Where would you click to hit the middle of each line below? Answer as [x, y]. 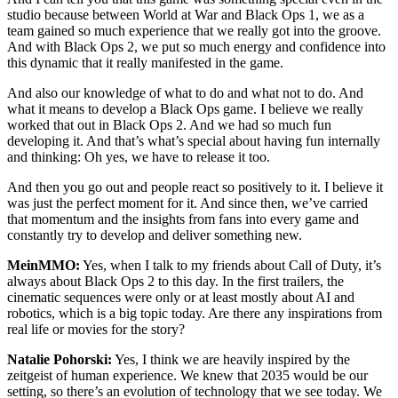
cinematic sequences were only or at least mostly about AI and [181, 297]
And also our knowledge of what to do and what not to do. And [185, 92]
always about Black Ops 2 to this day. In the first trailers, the [175, 281]
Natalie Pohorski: [60, 359]
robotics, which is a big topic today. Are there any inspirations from [195, 313]
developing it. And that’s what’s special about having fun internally [194, 140]
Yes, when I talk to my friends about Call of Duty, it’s [231, 265]
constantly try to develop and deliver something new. [155, 235]
